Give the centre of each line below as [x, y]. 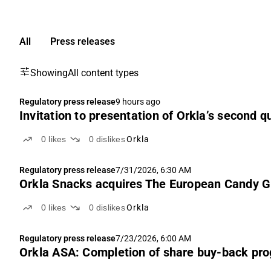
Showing [49, 73]
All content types [103, 73]
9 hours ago [138, 102]
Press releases [83, 41]
